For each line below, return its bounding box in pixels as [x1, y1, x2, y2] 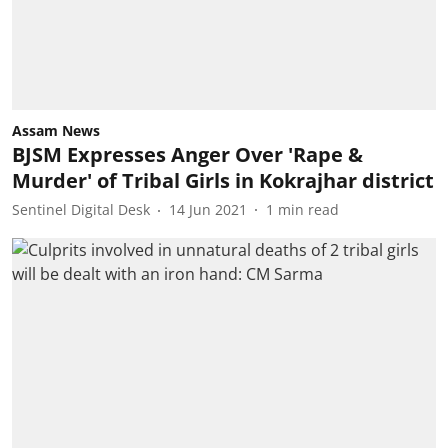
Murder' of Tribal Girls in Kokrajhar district [12, 166, 434, 194]
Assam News [12, 120, 100, 140]
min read [278, 200, 339, 219]
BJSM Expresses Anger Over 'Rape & [12, 140, 363, 168]
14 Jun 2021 [169, 200, 247, 219]
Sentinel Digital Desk [12, 200, 150, 219]
